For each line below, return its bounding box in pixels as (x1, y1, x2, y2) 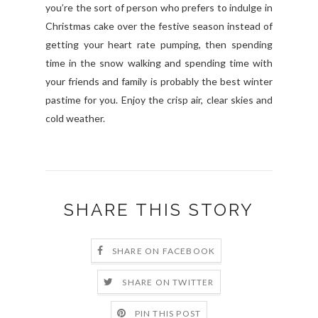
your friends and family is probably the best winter (45, 75, 273, 87)
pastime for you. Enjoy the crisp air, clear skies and (45, 93, 273, 106)
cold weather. (45, 111, 105, 124)
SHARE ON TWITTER (122, 277, 214, 288)
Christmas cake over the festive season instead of (45, 19, 273, 32)
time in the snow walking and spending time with (45, 56, 273, 69)
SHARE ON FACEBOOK (111, 246, 216, 257)
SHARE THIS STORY (64, 199, 254, 220)
